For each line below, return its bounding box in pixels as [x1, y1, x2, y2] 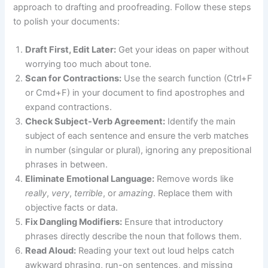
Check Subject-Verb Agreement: [25, 115, 166, 127]
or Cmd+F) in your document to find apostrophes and [25, 87, 245, 98]
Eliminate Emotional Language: [25, 173, 155, 184]
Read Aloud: [25, 245, 77, 256]
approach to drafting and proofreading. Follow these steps [13, 1, 252, 13]
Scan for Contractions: [25, 72, 122, 84]
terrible [74, 187, 103, 199]
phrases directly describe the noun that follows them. [25, 230, 242, 242]
